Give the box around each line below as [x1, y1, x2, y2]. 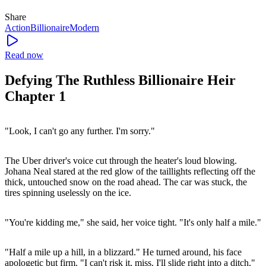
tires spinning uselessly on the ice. [5, 187, 131, 198]
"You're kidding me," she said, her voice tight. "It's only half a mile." [5, 217, 261, 227]
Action [5, 22, 30, 33]
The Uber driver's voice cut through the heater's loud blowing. [5, 155, 237, 166]
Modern [69, 22, 99, 33]
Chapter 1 [5, 88, 66, 104]
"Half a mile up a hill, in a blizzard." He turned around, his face [5, 246, 242, 257]
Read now [5, 49, 43, 60]
